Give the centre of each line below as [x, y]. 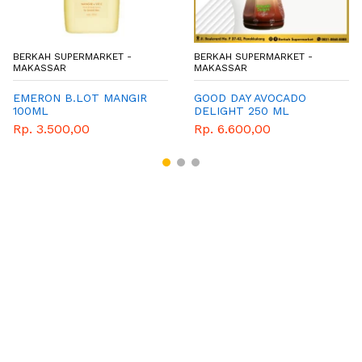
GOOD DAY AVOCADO [250, 97]
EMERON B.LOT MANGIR [80, 97]
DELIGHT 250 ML [242, 110]
